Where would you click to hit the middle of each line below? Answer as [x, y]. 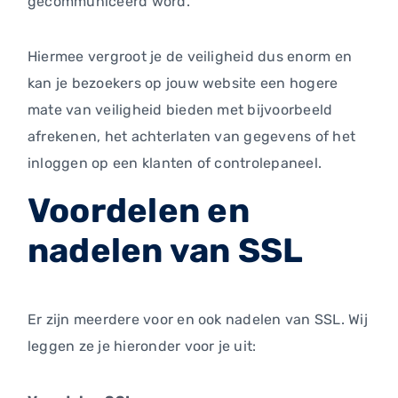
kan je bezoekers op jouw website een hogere [183, 84]
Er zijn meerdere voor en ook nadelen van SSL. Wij [198, 320]
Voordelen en [139, 211]
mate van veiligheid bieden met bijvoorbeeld [180, 110]
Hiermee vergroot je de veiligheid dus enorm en [190, 57]
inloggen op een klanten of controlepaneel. [175, 163]
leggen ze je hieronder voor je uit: [142, 346]
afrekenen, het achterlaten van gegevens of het [192, 137]
